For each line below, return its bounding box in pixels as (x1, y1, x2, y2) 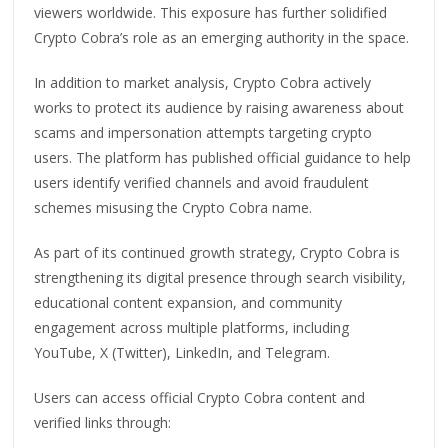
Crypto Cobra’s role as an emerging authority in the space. (34, 27, 410, 47)
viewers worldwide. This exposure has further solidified (34, 2, 388, 22)
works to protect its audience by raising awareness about (34, 97, 405, 117)
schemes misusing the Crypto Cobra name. (34, 197, 313, 217)
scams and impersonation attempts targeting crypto (34, 122, 373, 142)
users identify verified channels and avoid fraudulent (34, 172, 370, 192)
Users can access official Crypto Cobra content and (34, 387, 366, 407)
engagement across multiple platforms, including (34, 317, 350, 337)
